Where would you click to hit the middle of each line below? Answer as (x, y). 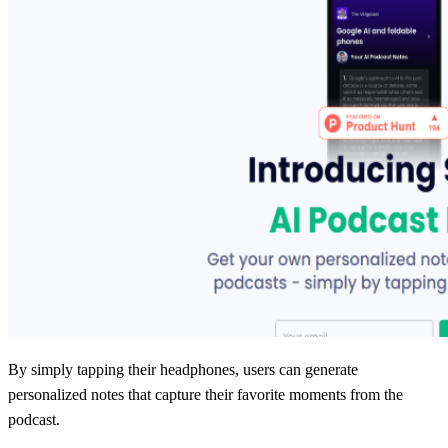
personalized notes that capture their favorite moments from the (205, 394)
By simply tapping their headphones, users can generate (183, 369)
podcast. (34, 419)
